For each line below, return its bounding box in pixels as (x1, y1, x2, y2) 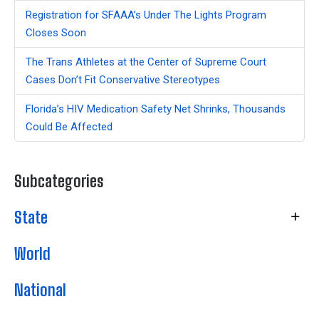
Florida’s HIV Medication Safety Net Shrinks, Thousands (26, 102, 286, 115)
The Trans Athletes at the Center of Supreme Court (26, 55, 266, 68)
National (14, 281, 66, 300)
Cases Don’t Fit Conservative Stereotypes (26, 73, 220, 86)
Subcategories (14, 172, 104, 192)
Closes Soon (26, 26, 86, 39)
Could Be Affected (26, 120, 113, 133)
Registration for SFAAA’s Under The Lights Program (26, 8, 266, 21)
